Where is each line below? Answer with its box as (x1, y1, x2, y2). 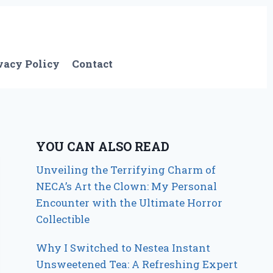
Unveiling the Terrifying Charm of (36, 162, 216, 177)
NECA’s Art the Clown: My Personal (36, 179, 218, 193)
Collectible (36, 211, 90, 226)
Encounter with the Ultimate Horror (36, 195, 223, 210)
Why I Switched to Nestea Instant (36, 240, 211, 255)
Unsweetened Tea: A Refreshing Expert (36, 257, 238, 271)
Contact (72, 57, 113, 71)
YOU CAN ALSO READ (36, 138, 170, 154)
